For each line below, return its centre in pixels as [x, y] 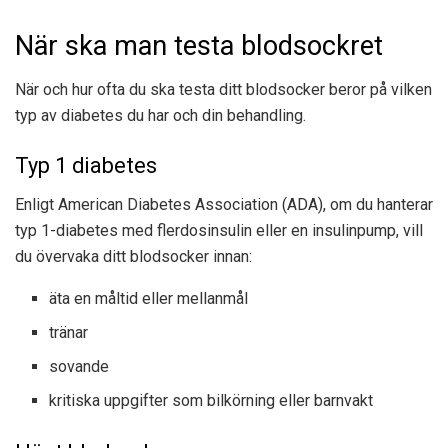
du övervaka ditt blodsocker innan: [133, 256]
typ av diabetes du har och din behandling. [160, 116]
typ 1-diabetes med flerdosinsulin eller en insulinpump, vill [219, 230]
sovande [79, 366]
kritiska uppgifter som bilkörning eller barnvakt [211, 400]
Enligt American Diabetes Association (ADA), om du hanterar [224, 204]
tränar [69, 332]
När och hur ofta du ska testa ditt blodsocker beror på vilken [223, 90]
